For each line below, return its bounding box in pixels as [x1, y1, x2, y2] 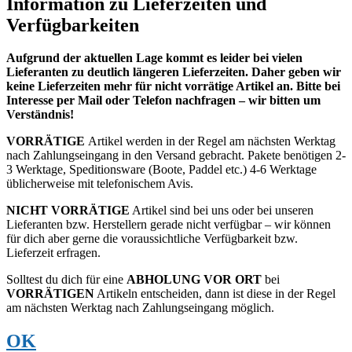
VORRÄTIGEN [6, 287, 94, 301]
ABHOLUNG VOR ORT [126, 273, 262, 287]
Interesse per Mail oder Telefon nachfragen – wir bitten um [6, 93, 321, 108]
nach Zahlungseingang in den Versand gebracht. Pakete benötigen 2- [6, 148, 346, 163]
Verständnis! [6, 108, 74, 122]
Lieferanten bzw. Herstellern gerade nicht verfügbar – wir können [6, 218, 331, 232]
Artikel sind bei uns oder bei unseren [130, 203, 313, 218]
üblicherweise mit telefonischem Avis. [6, 177, 193, 191]
